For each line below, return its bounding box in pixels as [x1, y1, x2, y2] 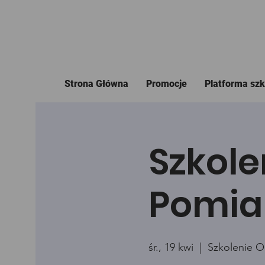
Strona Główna [64, 77, 129, 89]
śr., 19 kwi [148, 240, 193, 254]
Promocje [146, 77, 188, 89]
